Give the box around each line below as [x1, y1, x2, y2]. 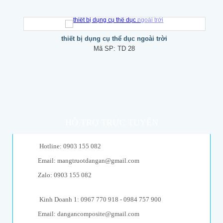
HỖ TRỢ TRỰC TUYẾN [65, 117, 158, 127]
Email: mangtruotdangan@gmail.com [37, 156, 139, 164]
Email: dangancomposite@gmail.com [37, 210, 139, 218]
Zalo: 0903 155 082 [37, 171, 92, 179]
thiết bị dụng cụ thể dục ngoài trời [61, 34, 168, 42]
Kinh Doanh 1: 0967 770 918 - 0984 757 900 [39, 195, 161, 203]
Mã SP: [94, 44, 118, 52]
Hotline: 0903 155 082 [39, 142, 101, 150]
